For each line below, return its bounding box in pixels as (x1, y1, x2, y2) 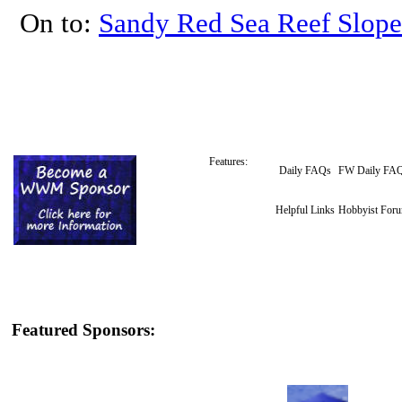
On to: (20, 6, 99, 39)
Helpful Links (275, 204, 335, 216)
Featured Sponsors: (12, 320, 155, 339)
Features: (209, 155, 248, 168)
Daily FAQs (279, 164, 331, 177)
